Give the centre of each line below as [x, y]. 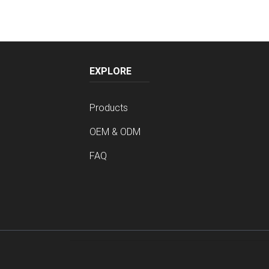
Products [108, 108]
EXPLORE [110, 71]
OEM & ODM [115, 132]
